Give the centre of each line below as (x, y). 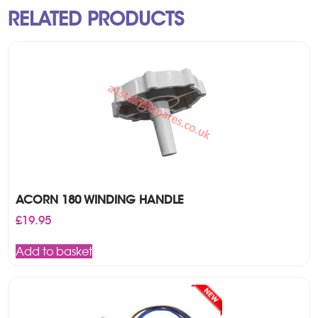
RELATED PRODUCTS (96, 19)
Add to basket (54, 251)
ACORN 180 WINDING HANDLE (100, 199)
